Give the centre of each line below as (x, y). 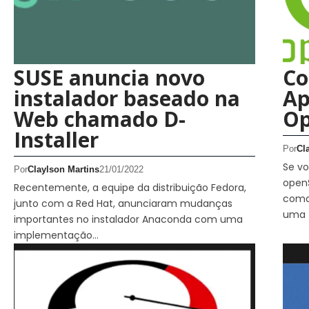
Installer (56, 139)
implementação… (56, 235)
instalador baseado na (127, 98)
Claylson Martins (63, 169)
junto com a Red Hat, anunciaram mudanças (123, 203)
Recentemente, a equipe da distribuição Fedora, (130, 187)
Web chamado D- (100, 119)
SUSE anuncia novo (109, 77)
